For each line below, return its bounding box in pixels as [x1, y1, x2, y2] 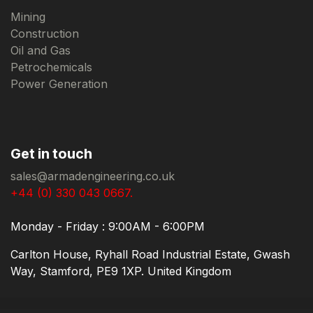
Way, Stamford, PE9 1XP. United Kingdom [10, 264, 231, 279]
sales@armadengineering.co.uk [10, 169, 175, 184]
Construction [10, 27, 79, 41]
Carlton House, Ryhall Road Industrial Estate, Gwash [10, 247, 290, 262]
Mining [10, 10, 45, 24]
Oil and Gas [10, 43, 71, 58]
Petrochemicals [10, 60, 92, 75]
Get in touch [10, 145, 92, 163]
